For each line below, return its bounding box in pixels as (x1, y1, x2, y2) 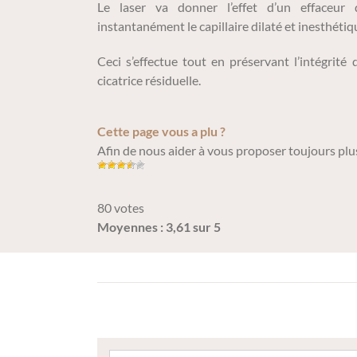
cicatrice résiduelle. (97, 73, 201, 88)
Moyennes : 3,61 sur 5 (97, 219, 221, 235)
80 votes (97, 200, 144, 216)
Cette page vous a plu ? (97, 124, 226, 139)
